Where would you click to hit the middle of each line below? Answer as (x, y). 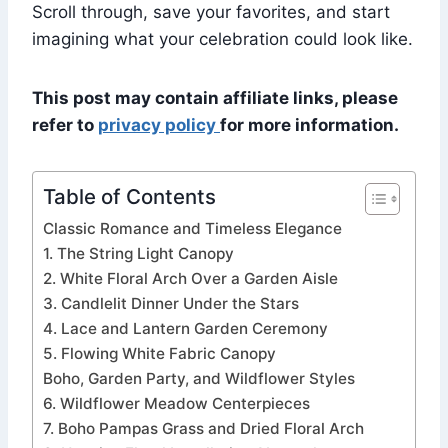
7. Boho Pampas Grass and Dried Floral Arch (203, 429)
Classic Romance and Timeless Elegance (192, 229)
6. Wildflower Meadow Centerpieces (176, 404)
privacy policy (159, 125)
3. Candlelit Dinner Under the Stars (171, 304)
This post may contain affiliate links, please (215, 98)
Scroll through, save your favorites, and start (211, 12)
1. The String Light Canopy (138, 254)
